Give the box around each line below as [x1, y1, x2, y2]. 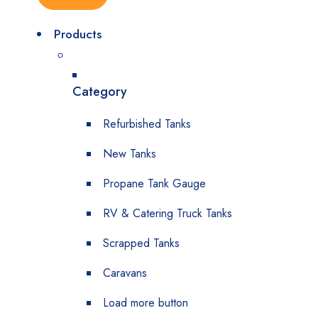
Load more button [103, 295, 188, 311]
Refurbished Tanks [103, 116, 191, 132]
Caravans [103, 265, 147, 281]
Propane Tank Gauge [103, 175, 206, 192]
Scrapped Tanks [103, 235, 180, 251]
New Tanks [103, 146, 156, 162]
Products [54, 26, 102, 43]
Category [72, 82, 127, 101]
